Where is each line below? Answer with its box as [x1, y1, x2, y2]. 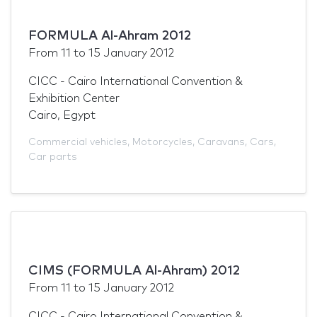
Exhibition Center [28, 92, 120, 104]
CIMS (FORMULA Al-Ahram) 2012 [28, 264, 240, 277]
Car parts [28, 151, 77, 162]
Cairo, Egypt [28, 109, 96, 121]
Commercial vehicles [28, 137, 127, 147]
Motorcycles [132, 137, 192, 147]
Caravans [197, 137, 245, 147]
